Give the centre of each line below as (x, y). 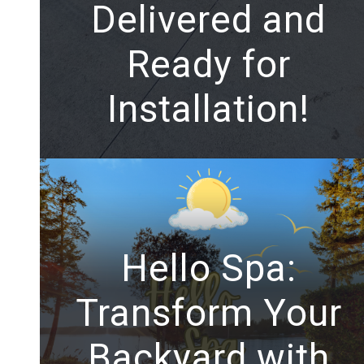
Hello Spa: (208, 268)
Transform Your (208, 312)
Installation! (209, 109)
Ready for (208, 65)
